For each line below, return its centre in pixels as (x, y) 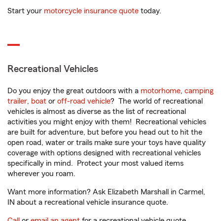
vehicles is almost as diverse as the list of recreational (97, 111)
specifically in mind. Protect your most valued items (95, 163)
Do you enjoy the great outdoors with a (74, 91)
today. (150, 11)
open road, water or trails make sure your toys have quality (107, 143)
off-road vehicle (84, 101)
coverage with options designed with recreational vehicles (104, 153)
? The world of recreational (157, 101)
